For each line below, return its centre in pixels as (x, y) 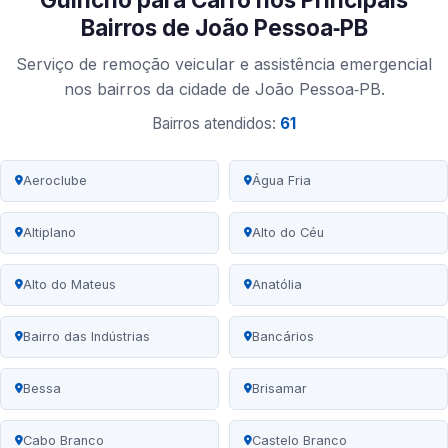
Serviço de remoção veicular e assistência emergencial (224, 64)
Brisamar (279, 389)
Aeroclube (55, 181)
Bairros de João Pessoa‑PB (224, 28)
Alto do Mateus (69, 285)
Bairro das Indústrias (86, 337)
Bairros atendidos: (216, 124)
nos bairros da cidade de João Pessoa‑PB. (224, 89)
